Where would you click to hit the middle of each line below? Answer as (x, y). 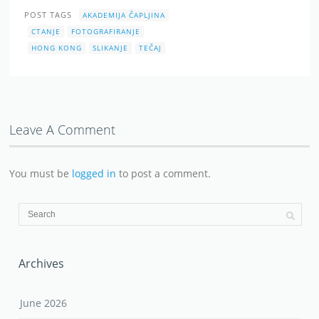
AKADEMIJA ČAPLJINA (124, 15)
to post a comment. (164, 173)
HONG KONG (57, 47)
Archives (42, 263)
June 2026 (44, 303)
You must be (41, 173)
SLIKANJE (111, 47)
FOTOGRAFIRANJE (106, 31)
